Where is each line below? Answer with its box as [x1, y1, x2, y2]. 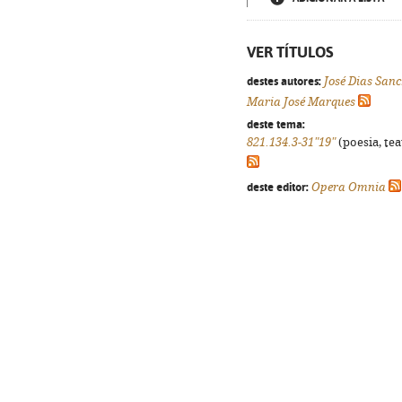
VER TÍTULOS [247, 43, 334, 61]
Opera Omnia [311, 180, 386, 194]
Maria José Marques [247, 95, 355, 109]
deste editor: [247, 179, 309, 194]
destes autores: [247, 74, 321, 88]
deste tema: [247, 117, 305, 131]
